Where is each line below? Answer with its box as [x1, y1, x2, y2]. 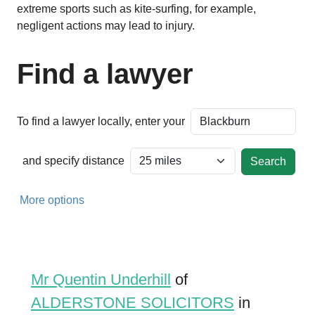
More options [20, 194, 84, 206]
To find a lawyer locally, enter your [17, 115, 191, 127]
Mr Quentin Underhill [31, 271, 171, 288]
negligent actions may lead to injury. [17, 20, 195, 32]
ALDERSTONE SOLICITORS [31, 294, 234, 311]
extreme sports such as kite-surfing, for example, [17, 3, 256, 15]
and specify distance [17, 155, 130, 167]
